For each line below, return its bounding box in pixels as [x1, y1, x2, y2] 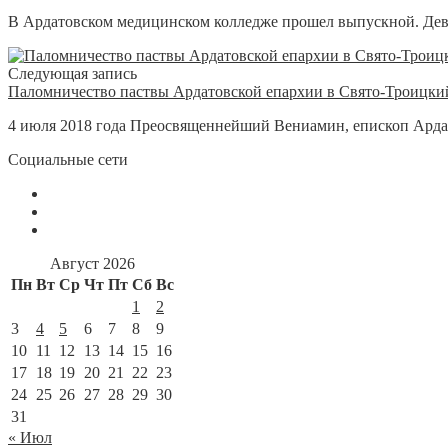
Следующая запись [8, 64, 137, 82]
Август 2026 [50, 254, 135, 272]
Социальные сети [8, 150, 128, 168]
